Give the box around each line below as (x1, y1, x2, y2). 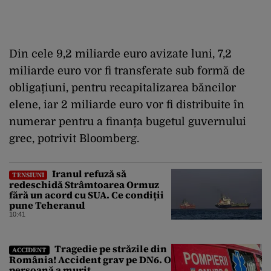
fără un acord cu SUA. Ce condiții (9, 188, 164, 201)
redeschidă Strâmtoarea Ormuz (9, 177, 159, 191)
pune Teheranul (9, 198, 85, 212)
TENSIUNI (12, 169, 44, 180)
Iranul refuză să (50, 166, 126, 180)
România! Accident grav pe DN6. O (9, 252, 171, 266)
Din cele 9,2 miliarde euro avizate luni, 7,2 (9, 47, 232, 60)
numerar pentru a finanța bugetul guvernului (9, 115, 246, 128)
